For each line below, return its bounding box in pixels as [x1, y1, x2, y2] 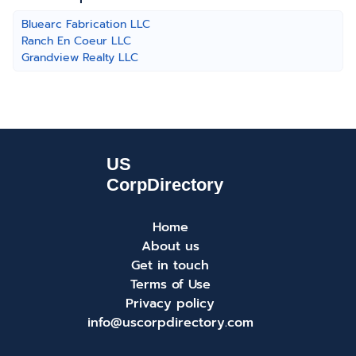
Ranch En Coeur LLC [21, 33, 131, 49]
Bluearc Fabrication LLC [21, 16, 150, 33]
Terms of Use [130, 275, 211, 294]
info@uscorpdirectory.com [87, 313, 253, 332]
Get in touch [131, 256, 209, 275]
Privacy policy [126, 294, 215, 313]
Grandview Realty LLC [21, 49, 138, 66]
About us [141, 237, 199, 256]
